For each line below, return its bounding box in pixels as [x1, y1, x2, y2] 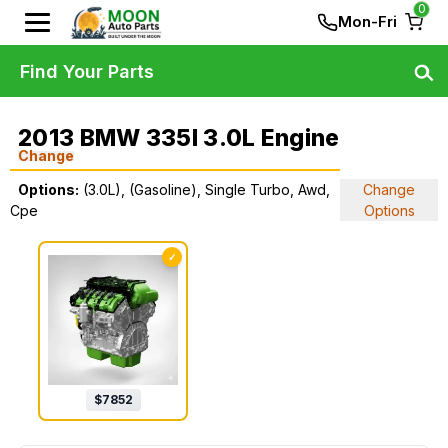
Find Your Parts [20, 60, 154, 82]
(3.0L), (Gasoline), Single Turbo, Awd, [83, 181, 330, 198]
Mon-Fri [338, 12, 397, 31]
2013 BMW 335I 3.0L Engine [18, 124, 340, 152]
